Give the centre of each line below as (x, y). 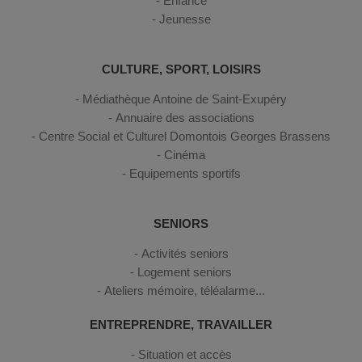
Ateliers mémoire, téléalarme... (185, 290)
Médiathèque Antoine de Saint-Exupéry (185, 99)
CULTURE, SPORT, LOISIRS (181, 69)
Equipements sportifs (185, 173)
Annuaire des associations (185, 118)
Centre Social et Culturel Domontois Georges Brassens (185, 136)
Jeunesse (185, 19)
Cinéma (185, 155)
